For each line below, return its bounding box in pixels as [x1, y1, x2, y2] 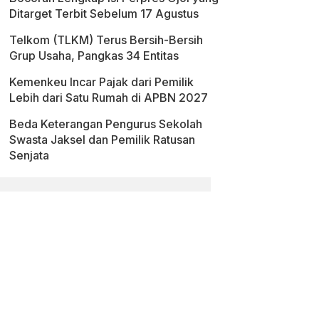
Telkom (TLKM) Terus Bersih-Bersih [9, 32, 203, 47]
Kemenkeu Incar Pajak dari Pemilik [9, 74, 194, 89]
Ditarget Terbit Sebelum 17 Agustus [9, 6, 199, 21]
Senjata [9, 147, 55, 162]
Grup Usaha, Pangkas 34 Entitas [9, 48, 179, 63]
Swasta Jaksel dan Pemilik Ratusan [9, 132, 195, 147]
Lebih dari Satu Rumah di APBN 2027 [9, 90, 208, 105]
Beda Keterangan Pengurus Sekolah [9, 116, 202, 131]
